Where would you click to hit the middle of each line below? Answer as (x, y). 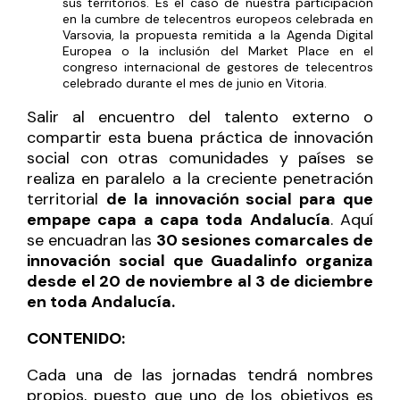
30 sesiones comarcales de (265, 240)
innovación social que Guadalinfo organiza (200, 260)
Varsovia (87, 34)
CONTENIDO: (76, 338)
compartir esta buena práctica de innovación (200, 137)
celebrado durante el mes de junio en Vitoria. (195, 83)
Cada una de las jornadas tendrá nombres (200, 375)
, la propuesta (154, 34)
